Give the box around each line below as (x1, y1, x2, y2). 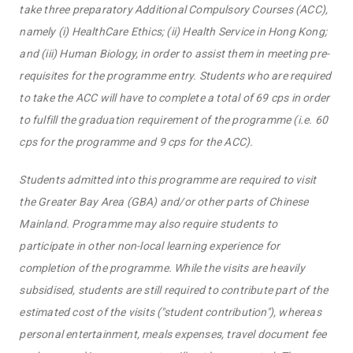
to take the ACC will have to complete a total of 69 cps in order (19, 91, 330, 105)
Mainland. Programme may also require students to (19, 217, 278, 231)
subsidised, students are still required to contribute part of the (19, 284, 329, 297)
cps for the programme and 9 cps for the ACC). (19, 136, 254, 149)
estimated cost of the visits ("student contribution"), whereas (19, 306, 321, 319)
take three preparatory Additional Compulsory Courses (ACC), (19, 3, 329, 17)
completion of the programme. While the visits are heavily (19, 262, 305, 275)
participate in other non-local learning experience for (19, 240, 281, 253)
